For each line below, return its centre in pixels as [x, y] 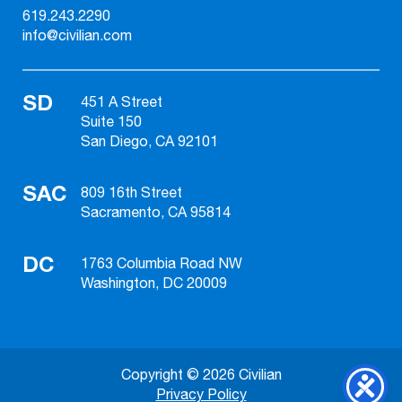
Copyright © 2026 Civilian [201, 375]
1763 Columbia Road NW [162, 264]
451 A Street [122, 102]
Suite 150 [111, 122]
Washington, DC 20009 [154, 284]
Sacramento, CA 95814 [156, 213]
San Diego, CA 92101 [149, 142]
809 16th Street [131, 193]
